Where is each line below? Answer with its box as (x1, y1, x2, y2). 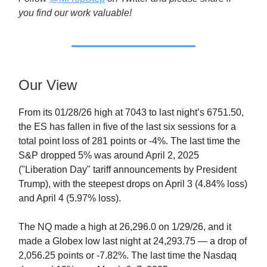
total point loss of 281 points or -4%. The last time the (18, 136, 240, 146)
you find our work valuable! (18, 8, 132, 18)
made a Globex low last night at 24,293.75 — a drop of (18, 236, 247, 246)
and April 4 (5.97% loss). (18, 193, 121, 203)
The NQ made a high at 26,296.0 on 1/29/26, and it (18, 222, 231, 232)
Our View (18, 77, 77, 93)
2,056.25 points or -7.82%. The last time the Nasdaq (18, 250, 237, 260)
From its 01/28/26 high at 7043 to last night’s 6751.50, (18, 107, 244, 117)
